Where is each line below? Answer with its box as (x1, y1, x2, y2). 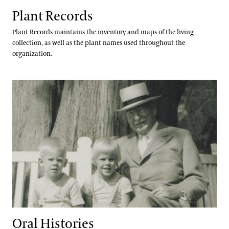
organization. (12, 49, 52, 58)
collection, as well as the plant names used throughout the (12, 38, 185, 47)
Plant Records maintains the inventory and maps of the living (12, 28, 194, 36)
